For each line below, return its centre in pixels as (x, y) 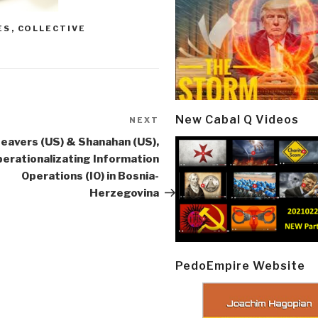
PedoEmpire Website (240, 265)
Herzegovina (124, 193)
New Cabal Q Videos (237, 119)
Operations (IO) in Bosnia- (90, 176)
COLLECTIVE (52, 29)
